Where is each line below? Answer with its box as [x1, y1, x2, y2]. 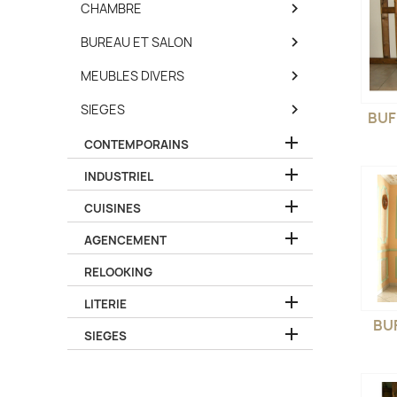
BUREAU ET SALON [81, 33, 192, 51]
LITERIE [84, 295, 127, 312]
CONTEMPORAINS [84, 136, 189, 152]
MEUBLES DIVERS [81, 66, 184, 84]
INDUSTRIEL [84, 167, 153, 184]
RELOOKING [84, 263, 152, 280]
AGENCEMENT [84, 231, 167, 248]
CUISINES [84, 199, 141, 216]
